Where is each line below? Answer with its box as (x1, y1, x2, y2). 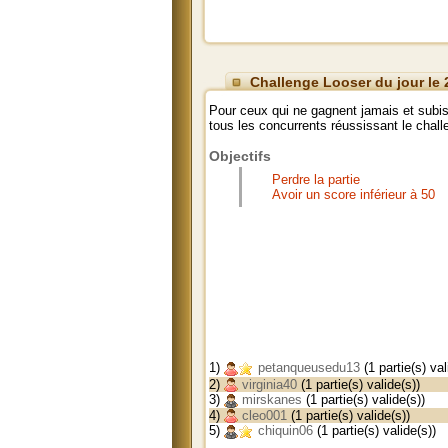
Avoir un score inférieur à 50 (272, 187, 435, 202)
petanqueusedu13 (254, 360, 360, 375)
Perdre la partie (272, 172, 360, 187)
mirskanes (238, 392, 302, 408)
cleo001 (238, 407, 287, 423)
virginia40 (238, 376, 297, 392)
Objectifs (209, 148, 271, 164)
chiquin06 (254, 423, 313, 439)
